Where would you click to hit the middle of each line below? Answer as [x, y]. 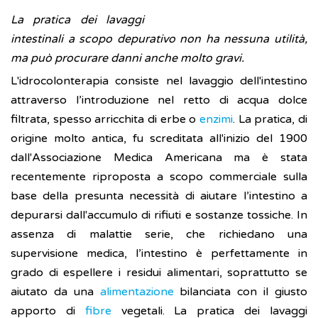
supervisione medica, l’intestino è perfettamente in [159, 254]
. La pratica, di [270, 120]
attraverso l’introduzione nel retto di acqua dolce [159, 100]
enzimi [216, 120]
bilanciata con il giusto [241, 292]
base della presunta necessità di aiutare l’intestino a [159, 196]
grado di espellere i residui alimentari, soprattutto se [159, 273]
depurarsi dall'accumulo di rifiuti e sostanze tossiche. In [159, 215]
